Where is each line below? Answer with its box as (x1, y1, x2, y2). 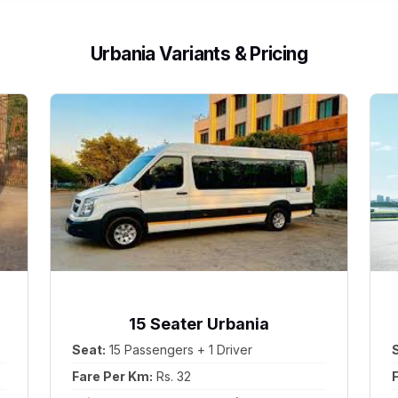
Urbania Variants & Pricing (91, 43, 307, 65)
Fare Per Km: (72, 369, 154, 384)
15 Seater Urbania (128, 314, 269, 333)
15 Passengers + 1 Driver (106, 342, 253, 357)
